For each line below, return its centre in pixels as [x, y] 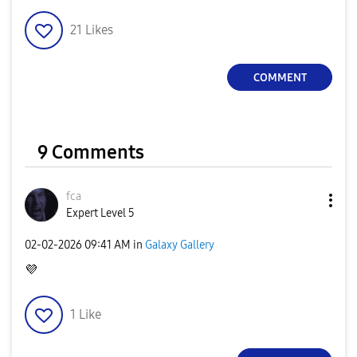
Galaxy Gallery [180, 245]
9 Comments [91, 153]
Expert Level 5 [100, 214]
